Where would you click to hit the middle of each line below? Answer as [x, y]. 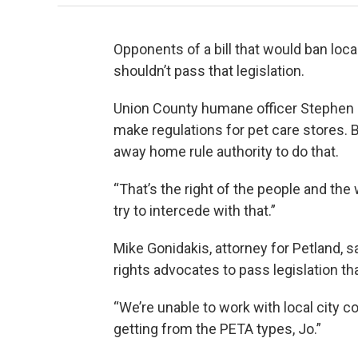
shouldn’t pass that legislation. [209, 71]
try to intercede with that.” [195, 211]
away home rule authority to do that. [226, 152]
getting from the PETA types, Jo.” [217, 329]
